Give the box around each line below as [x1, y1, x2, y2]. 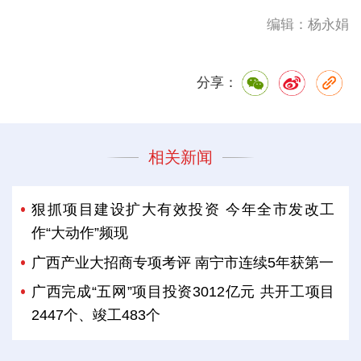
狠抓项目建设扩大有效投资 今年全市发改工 [31, 201, 335, 218]
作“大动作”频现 [31, 225, 129, 242]
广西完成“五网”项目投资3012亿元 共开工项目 [31, 283, 335, 300]
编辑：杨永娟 [267, 16, 350, 32]
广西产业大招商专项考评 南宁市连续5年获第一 [31, 254, 334, 271]
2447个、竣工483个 [31, 306, 161, 323]
